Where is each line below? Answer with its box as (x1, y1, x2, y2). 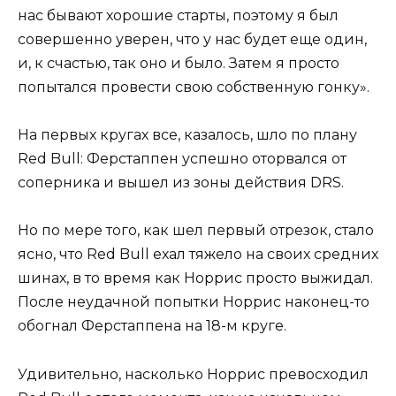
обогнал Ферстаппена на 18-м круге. (18, 317, 286, 335)
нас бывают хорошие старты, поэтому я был (18, 6, 339, 24)
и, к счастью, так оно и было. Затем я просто (18, 54, 339, 72)
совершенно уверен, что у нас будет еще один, (18, 30, 367, 48)
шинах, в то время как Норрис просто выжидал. (18, 270, 373, 287)
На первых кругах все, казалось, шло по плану (18, 126, 357, 144)
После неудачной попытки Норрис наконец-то (18, 293, 369, 311)
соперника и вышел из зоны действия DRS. (18, 174, 344, 192)
